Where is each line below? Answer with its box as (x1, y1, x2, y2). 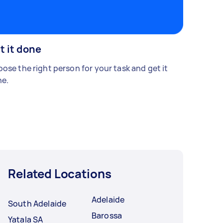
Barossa (92, 210, 122, 222)
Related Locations (8, 165, 111, 182)
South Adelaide (8, 198, 67, 210)
